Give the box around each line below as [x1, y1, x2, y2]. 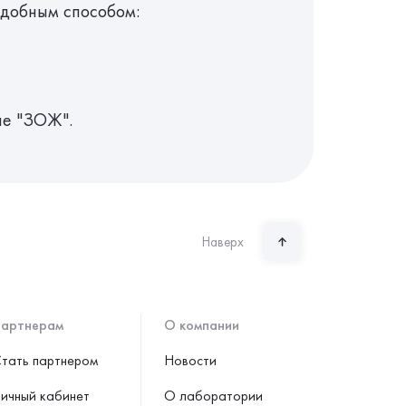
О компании [164, 315, 239, 334]
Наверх [201, 233, 244, 251]
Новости [164, 351, 217, 370]
